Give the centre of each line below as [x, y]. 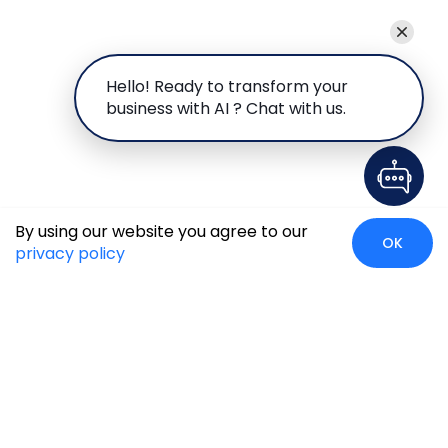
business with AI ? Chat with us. [226, 108]
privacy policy [70, 253]
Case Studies [65, 431]
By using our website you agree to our [161, 231]
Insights [250, 431]
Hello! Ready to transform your [227, 86]
